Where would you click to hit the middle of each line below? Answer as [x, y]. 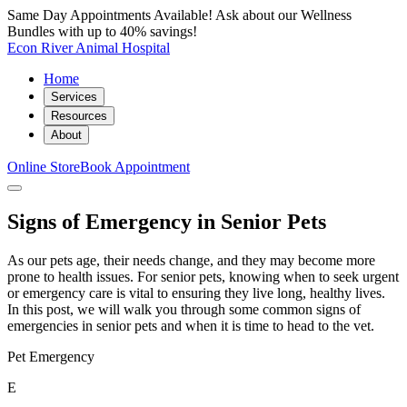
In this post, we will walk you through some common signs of [184, 309]
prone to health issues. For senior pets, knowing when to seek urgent [203, 276]
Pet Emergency [51, 356]
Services [74, 97]
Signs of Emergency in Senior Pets [167, 221]
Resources [79, 116]
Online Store [44, 167]
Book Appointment [135, 167]
